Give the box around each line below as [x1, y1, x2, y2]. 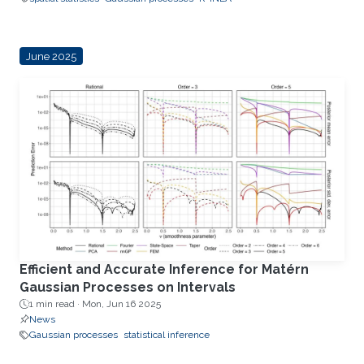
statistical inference [123, 329, 210, 341]
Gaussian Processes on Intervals [19, 279, 236, 296]
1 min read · [29, 298, 82, 310]
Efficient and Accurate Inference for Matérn [19, 262, 309, 278]
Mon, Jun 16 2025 [82, 298, 161, 310]
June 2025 [25, 50, 76, 63]
